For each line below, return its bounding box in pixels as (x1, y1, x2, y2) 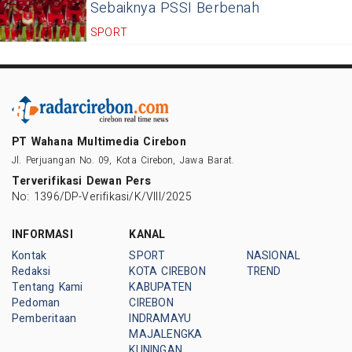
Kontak (12, 247, 47, 264)
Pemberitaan (12, 310, 77, 327)
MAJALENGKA (129, 325, 203, 343)
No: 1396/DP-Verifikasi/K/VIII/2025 (12, 188, 192, 205)
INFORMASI (12, 225, 73, 243)
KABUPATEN (129, 278, 192, 295)
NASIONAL (246, 247, 301, 264)
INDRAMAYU (129, 310, 192, 327)
